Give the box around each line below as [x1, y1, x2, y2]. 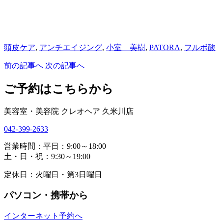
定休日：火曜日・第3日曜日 [4, 170, 102, 179]
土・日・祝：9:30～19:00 [4, 152, 90, 161]
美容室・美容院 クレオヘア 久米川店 [4, 107, 134, 115]
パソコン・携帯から [4, 190, 88, 201]
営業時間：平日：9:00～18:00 [4, 141, 106, 150]
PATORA [149, 43, 180, 52]
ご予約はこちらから [4, 82, 113, 95]
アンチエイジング [39, 43, 102, 52]
